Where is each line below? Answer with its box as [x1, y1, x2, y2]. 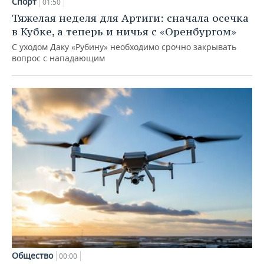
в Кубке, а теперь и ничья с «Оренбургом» [12, 25, 236, 39]
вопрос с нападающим [12, 52, 105, 64]
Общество [12, 249, 53, 261]
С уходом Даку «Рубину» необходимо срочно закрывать [12, 41, 236, 53]
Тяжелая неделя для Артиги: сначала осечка [12, 11, 249, 25]
